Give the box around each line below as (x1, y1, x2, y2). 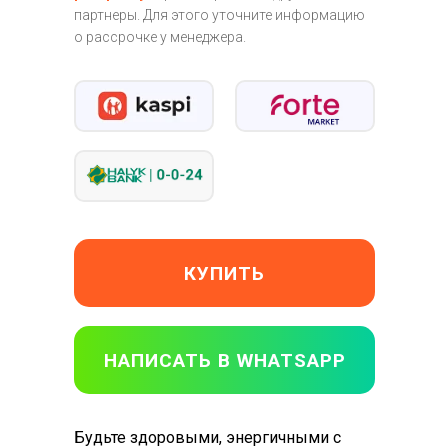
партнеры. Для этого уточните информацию (74, 7, 365, 23)
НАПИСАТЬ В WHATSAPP (103, 348, 346, 372)
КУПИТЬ (184, 261, 265, 285)
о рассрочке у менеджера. (74, 29, 246, 45)
